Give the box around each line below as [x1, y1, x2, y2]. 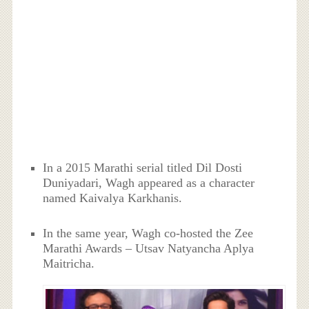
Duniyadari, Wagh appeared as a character [43, 176, 255, 190]
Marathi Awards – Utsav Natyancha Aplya [43, 241, 255, 255]
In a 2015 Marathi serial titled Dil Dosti [43, 161, 243, 175]
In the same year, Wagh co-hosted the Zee [43, 226, 254, 240]
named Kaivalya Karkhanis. [43, 191, 183, 206]
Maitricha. [43, 256, 95, 270]
